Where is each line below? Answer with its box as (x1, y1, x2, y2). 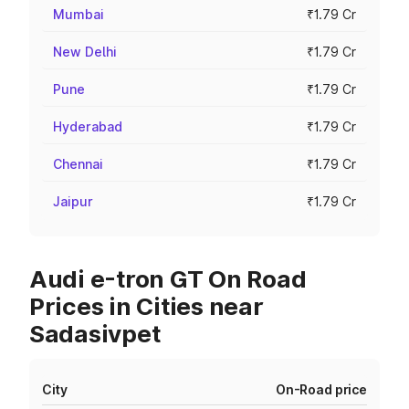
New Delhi (53, 44, 117, 59)
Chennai (53, 156, 103, 172)
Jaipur (53, 194, 93, 209)
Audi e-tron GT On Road (29, 265, 307, 293)
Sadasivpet (29, 320, 161, 348)
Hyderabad (53, 119, 122, 134)
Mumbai (53, 6, 104, 22)
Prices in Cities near (29, 292, 264, 320)
